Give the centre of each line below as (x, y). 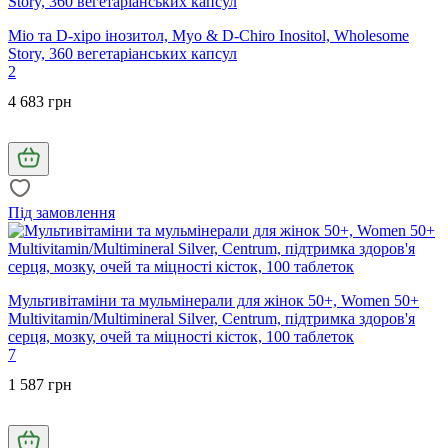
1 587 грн (40, 384)
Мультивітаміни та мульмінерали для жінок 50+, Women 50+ (213, 300)
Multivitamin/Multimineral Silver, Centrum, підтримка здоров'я (211, 318)
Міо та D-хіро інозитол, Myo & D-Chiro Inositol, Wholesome (208, 35)
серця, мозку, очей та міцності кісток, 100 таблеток (181, 336)
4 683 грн (40, 101)
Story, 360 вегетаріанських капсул (122, 53)
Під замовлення (61, 212)
